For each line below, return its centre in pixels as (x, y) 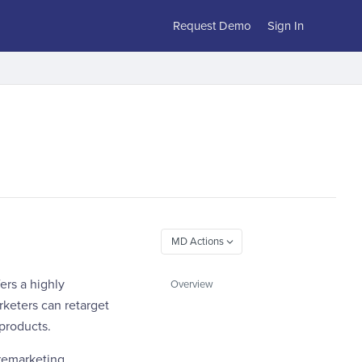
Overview (192, 284)
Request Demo (212, 25)
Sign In (286, 25)
